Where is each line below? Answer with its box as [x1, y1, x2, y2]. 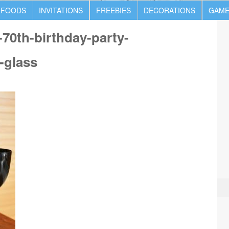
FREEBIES [96, 5, 131, 15]
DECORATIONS [144, 5, 195, 15]
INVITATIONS [39, 5, 83, 15]
